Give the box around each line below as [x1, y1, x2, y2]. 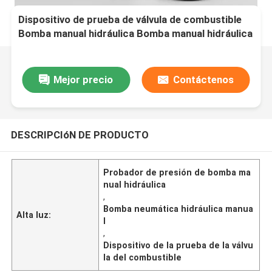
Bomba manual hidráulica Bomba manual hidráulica [18, 27, 253, 40]
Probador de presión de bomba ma [103, 167, 251, 177]
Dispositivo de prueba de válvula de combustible [18, 13, 242, 26]
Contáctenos [172, 73, 234, 86]
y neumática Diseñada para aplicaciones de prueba [18, 41, 254, 54]
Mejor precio [53, 73, 114, 86]
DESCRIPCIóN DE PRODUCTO [10, 128, 149, 141]
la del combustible [103, 252, 182, 262]
